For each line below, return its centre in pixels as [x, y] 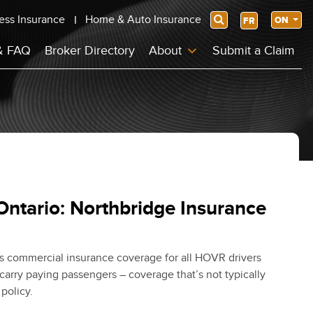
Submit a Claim [254, 51]
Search [227, 20]
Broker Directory [90, 51]
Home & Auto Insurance [144, 20]
